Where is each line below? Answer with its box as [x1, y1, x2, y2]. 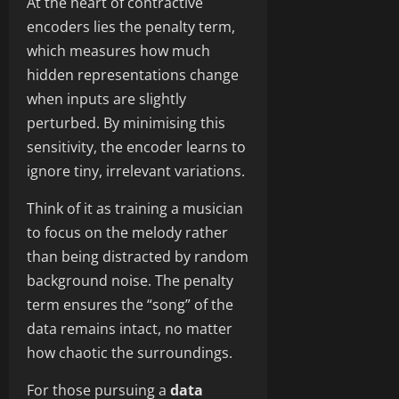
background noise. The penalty [27, 270, 233, 290]
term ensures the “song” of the [27, 294, 233, 314]
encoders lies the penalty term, [27, 16, 235, 37]
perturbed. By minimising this [27, 112, 225, 133]
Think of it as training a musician [27, 198, 243, 218]
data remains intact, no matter [27, 318, 232, 338]
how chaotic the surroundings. [27, 342, 232, 362]
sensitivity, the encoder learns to [27, 136, 246, 157]
